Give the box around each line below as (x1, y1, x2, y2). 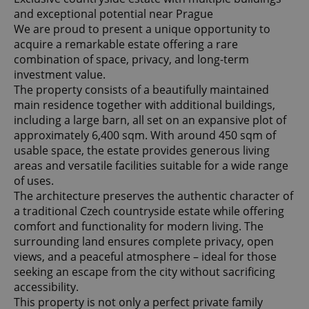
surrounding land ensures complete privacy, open (14, 234, 274, 250)
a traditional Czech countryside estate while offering (14, 203, 284, 219)
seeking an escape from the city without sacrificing (14, 264, 275, 280)
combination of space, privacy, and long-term (14, 52, 249, 68)
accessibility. (14, 279, 79, 295)
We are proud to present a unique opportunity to (14, 21, 270, 37)
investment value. (14, 67, 106, 83)
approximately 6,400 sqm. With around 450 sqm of (14, 128, 276, 143)
